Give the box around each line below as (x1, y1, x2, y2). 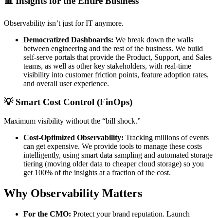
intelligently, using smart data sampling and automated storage (23, 150, 213, 159)
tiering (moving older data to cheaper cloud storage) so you (23, 159, 204, 168)
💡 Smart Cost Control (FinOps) (4, 97, 132, 108)
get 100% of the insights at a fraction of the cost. (23, 168, 171, 177)
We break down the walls (113, 35, 193, 44)
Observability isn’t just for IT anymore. (4, 18, 124, 27)
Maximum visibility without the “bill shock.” (4, 116, 141, 125)
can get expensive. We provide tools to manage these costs (23, 142, 202, 150)
